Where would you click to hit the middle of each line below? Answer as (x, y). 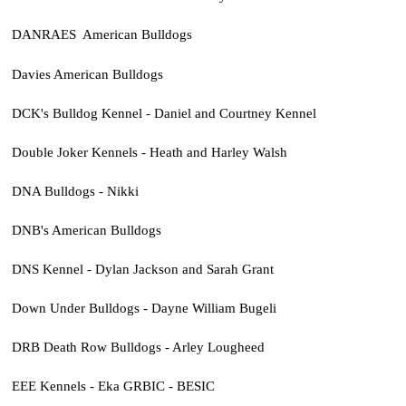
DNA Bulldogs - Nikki (75, 190)
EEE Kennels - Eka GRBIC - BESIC (113, 385)
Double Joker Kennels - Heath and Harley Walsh (149, 151)
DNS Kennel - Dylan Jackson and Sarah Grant (142, 268)
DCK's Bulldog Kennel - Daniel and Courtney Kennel (164, 112)
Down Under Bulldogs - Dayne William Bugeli (144, 307)
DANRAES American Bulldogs (101, 34)
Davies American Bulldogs (87, 73)
